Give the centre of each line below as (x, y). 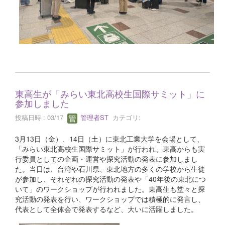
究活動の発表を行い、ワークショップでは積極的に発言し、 (110, 199)
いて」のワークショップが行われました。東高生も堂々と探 (110, 189)
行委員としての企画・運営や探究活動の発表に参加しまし (106, 158)
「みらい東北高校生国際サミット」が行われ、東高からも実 (110, 148)
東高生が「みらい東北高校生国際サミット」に (110, 94)
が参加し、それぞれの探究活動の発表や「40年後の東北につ (110, 179)
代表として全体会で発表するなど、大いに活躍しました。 (106, 209)
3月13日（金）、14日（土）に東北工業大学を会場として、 (109, 138)
